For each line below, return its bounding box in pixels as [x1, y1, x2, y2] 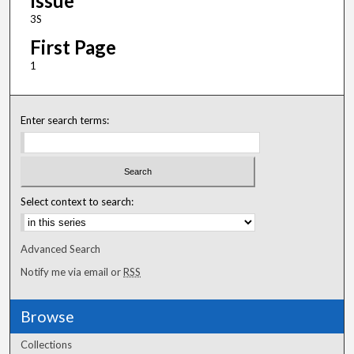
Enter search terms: [21, 114, 110, 127]
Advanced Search [21, 242, 101, 255]
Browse [21, 307, 75, 326]
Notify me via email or [21, 265, 124, 278]
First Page [29, 36, 116, 59]
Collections [21, 337, 73, 351]
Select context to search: [21, 194, 134, 208]
